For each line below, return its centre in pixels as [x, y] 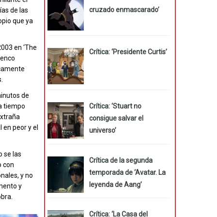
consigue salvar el [116, 118]
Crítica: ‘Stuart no [115, 106]
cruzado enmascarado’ [124, 10]
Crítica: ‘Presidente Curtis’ [128, 52]
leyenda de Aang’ [115, 184]
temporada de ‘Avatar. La [127, 172]
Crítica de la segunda [121, 160]
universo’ [102, 130]
